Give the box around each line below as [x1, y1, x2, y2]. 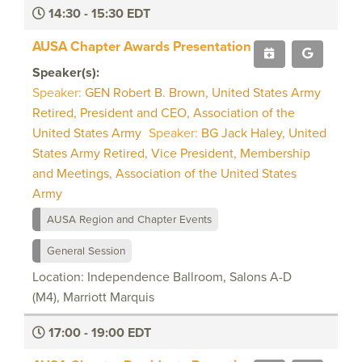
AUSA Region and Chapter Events [47, 210, 212, 227]
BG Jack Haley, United [201, 123, 326, 142]
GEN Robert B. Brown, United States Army [85, 82, 321, 102]
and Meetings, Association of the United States [32, 163, 297, 183]
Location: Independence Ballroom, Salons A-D [32, 267, 292, 286]
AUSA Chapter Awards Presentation [32, 36, 251, 56]
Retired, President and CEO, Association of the [32, 103, 295, 122]
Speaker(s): [32, 62, 99, 82]
